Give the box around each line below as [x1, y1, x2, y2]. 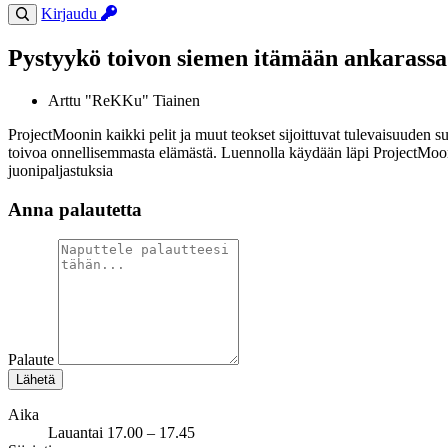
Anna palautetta [8, 198, 142, 220]
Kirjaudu [41, 5, 102, 22]
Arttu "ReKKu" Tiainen [48, 91, 200, 109]
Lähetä [16, 372, 55, 388]
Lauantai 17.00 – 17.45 [48, 424, 195, 442]
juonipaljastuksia [8, 161, 113, 179]
